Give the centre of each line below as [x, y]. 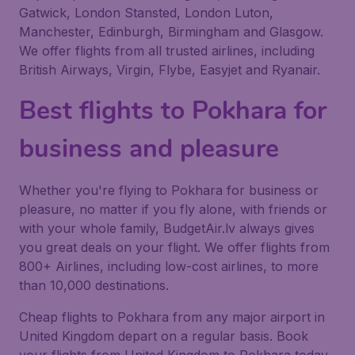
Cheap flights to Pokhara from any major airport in [172, 317]
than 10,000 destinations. [94, 285]
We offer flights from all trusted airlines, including [167, 51]
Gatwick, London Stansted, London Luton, [146, 13]
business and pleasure [149, 149]
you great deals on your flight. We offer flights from [174, 247]
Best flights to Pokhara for [173, 111]
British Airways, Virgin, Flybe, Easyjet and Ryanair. [170, 70]
